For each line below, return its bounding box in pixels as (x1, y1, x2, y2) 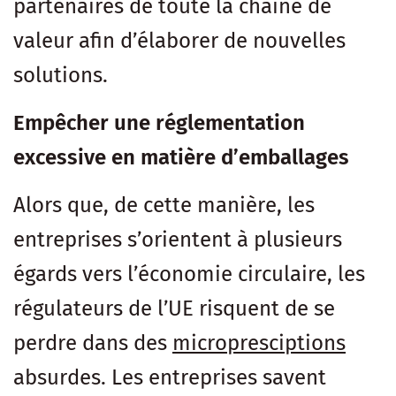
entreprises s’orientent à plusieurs (13, 226, 342, 252)
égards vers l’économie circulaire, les (13, 261, 365, 286)
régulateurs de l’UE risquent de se (13, 295, 335, 321)
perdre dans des (13, 330, 172, 355)
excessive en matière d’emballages (13, 144, 349, 170)
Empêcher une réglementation (13, 110, 305, 135)
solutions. (13, 62, 108, 88)
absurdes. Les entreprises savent (13, 364, 326, 390)
